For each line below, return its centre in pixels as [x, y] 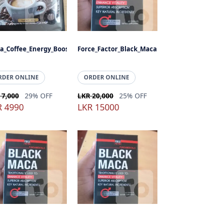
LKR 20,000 [96, 96]
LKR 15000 [99, 107]
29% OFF [39, 96]
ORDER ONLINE [107, 77]
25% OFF [133, 96]
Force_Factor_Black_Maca [117, 49]
